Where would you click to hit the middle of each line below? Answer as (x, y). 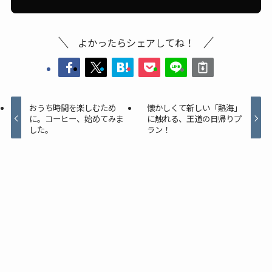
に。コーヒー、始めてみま (77, 118)
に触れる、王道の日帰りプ (194, 118)
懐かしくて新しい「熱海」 (194, 107)
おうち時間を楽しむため (73, 107)
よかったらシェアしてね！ (136, 42)
